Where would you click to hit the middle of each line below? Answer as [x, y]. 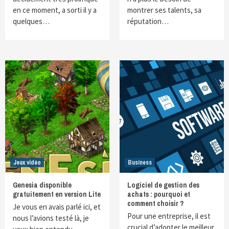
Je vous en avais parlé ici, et [57, 207]
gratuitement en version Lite [57, 194]
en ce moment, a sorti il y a [55, 10]
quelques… [31, 21]
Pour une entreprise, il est [169, 216]
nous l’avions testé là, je [51, 218]
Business [140, 163]
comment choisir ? [155, 203]
